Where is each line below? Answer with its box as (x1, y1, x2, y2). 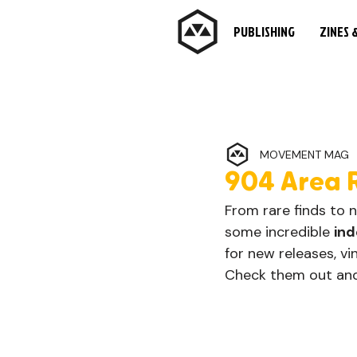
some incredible (225, 222, 334, 241)
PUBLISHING (233, 22, 295, 41)
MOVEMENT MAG (260, 147, 349, 162)
